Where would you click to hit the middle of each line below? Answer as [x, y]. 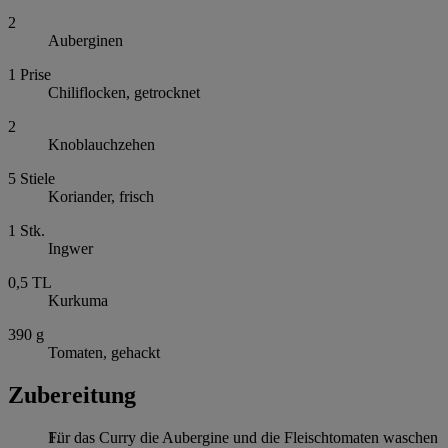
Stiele [37, 179]
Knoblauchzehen [101, 145]
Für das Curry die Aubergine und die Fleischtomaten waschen [243, 437]
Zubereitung [72, 395]
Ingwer [70, 249]
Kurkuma [78, 301]
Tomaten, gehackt [104, 353]
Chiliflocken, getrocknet [124, 93]
